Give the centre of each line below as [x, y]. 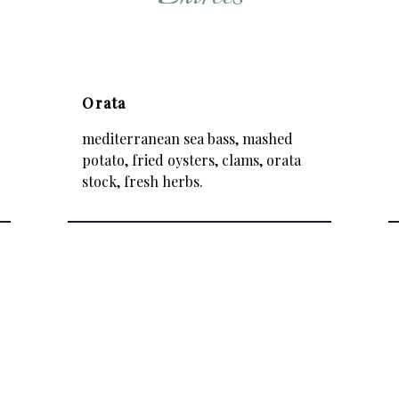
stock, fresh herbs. [142, 181]
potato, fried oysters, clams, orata [191, 160]
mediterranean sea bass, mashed [187, 138]
